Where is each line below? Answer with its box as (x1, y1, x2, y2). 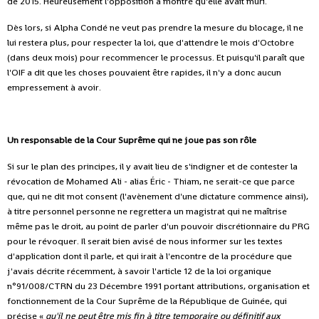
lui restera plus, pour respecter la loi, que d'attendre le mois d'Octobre (7, 36, 294, 48)
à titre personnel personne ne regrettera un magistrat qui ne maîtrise (7, 204, 287, 217)
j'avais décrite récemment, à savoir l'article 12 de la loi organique (7, 264, 271, 277)
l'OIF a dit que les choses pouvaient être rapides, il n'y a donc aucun (7, 66, 281, 78)
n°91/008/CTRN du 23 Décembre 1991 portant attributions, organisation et (7, 279, 310, 292)
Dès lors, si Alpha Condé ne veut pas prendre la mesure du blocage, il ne (7, 21, 303, 33)
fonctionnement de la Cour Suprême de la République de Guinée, (7, 294, 272, 307)
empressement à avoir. (7, 80, 101, 93)
